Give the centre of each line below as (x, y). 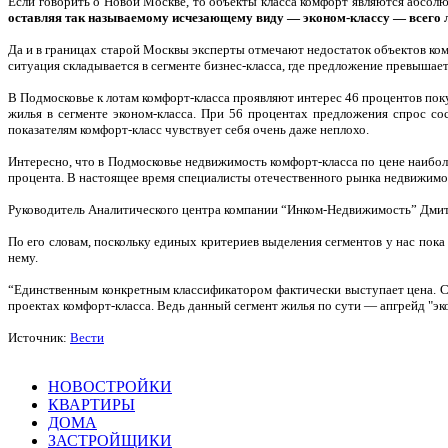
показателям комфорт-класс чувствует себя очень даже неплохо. (188, 129)
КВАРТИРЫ (91, 404)
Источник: (39, 337)
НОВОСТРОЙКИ (110, 386)
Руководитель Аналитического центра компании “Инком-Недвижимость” (214, 209)
